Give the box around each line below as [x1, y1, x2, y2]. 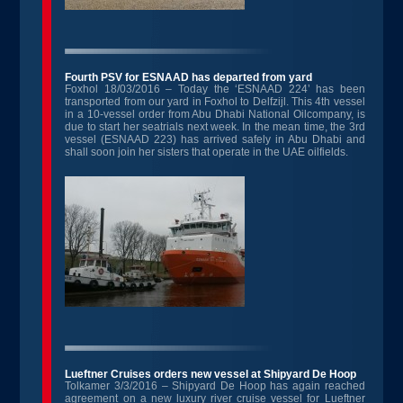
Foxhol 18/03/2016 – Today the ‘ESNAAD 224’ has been [65, 83, 365, 95]
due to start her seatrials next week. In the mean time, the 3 [65, 121, 355, 133]
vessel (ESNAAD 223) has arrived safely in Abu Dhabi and [65, 133, 365, 146]
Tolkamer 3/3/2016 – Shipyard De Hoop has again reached [65, 380, 365, 392]
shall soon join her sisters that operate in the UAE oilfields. [65, 146, 349, 158]
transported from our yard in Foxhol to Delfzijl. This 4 [65, 95, 322, 108]
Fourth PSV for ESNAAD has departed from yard [65, 71, 313, 84]
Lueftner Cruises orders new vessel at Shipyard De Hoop [65, 368, 357, 381]
